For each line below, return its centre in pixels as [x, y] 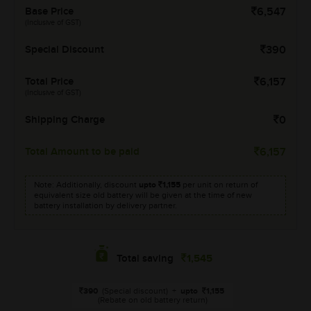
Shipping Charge [65, 120]
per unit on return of [219, 185]
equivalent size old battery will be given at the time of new [143, 195]
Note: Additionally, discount [86, 185]
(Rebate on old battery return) [153, 300]
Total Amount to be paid [82, 152]
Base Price [49, 12]
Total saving [145, 259]
